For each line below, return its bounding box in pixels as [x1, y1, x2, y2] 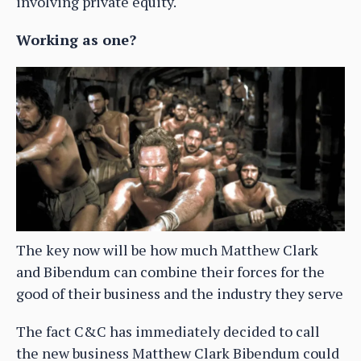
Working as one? [16, 29, 136, 49]
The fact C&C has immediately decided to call [16, 321, 320, 341]
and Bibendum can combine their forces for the [16, 261, 325, 281]
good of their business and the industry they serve [16, 283, 343, 303]
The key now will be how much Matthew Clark [16, 239, 318, 259]
